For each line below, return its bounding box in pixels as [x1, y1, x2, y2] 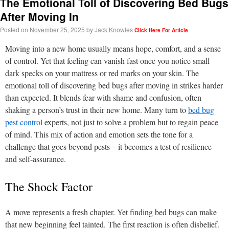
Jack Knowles [95, 25, 133, 34]
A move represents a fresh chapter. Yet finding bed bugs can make [5, 207, 217, 217]
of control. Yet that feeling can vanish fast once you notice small [5, 55, 210, 66]
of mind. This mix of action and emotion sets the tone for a [5, 129, 193, 140]
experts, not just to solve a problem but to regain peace [42, 117, 218, 127]
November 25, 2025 [30, 25, 85, 34]
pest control [5, 117, 42, 127]
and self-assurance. [5, 153, 66, 164]
